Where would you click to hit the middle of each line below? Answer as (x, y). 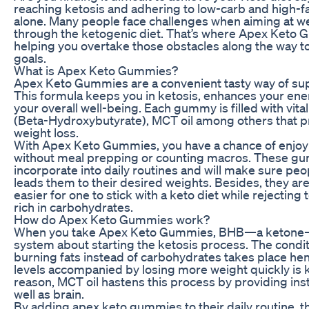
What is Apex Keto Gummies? (96, 70)
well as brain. (49, 293)
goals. (30, 58)
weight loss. (46, 132)
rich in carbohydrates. (73, 207)
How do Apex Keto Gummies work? (112, 219)
